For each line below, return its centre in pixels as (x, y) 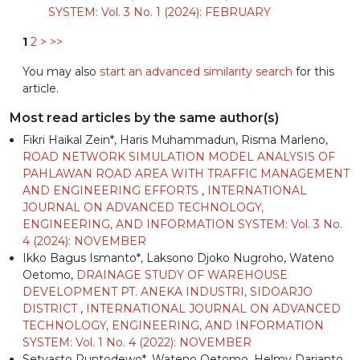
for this (313, 71)
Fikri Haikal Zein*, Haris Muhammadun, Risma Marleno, (175, 139)
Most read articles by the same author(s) (144, 117)
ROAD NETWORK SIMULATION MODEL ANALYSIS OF (179, 156)
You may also (61, 71)
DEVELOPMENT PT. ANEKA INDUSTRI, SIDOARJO (168, 291)
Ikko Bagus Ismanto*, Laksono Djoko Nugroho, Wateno (178, 258)
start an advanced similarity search (196, 71)
